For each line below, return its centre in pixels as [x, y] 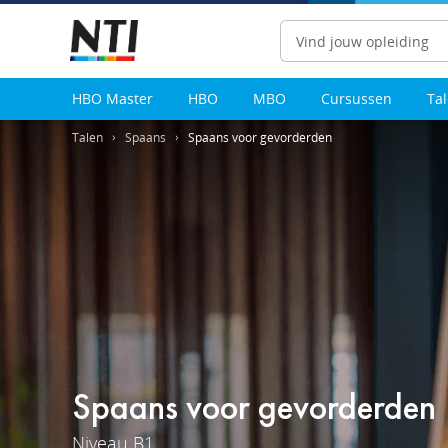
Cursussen [356, 98]
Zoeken [406, 40]
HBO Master [112, 98]
